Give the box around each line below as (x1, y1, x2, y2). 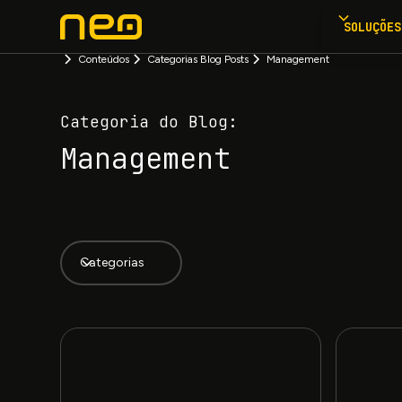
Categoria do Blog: (60, 111, 239, 132)
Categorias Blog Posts (147, 53, 249, 66)
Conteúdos (78, 53, 130, 66)
